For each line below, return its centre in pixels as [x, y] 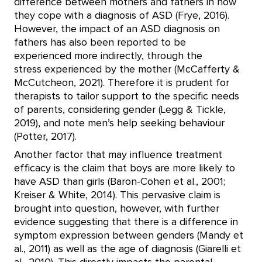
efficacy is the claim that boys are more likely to [125, 168]
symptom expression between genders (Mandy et [129, 235]
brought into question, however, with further [117, 208]
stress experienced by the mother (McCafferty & [127, 69]
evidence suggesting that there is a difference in [126, 222]
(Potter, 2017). [45, 137]
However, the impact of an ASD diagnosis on [117, 29]
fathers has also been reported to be [100, 42]
